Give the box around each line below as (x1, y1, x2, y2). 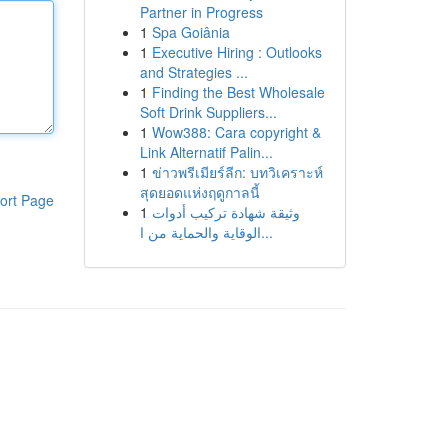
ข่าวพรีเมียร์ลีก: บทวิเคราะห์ (151, 162, 323, 182)
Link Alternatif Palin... (139, 142, 273, 162)
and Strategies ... (139, 62, 248, 82)
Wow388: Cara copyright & (151, 122, 321, 142)
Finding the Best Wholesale (151, 82, 325, 102)
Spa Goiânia (151, 22, 230, 42)
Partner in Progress (139, 2, 263, 22)
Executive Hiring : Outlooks (151, 42, 322, 62)
